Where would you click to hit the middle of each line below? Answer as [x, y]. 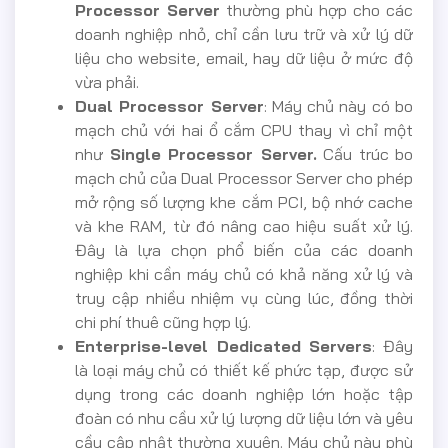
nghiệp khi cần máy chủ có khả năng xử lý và [244, 273]
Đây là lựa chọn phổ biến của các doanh [244, 249]
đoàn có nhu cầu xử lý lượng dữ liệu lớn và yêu [244, 417]
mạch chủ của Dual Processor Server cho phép [244, 177]
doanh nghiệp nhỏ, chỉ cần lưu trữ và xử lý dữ [244, 33]
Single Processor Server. [213, 153]
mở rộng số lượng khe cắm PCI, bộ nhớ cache [244, 201]
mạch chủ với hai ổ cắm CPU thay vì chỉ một [244, 129]
